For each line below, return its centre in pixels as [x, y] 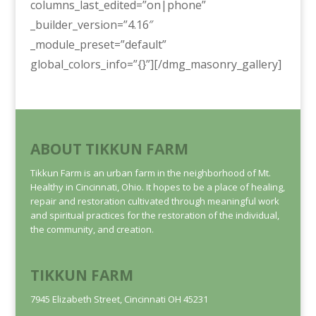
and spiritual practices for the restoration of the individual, [154, 215]
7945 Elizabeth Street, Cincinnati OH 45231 [119, 299]
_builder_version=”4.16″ [91, 24]
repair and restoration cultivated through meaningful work [154, 201]
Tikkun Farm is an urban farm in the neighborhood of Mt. [150, 173]
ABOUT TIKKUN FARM [109, 149]
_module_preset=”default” [98, 44]
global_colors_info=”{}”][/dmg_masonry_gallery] [156, 64]
